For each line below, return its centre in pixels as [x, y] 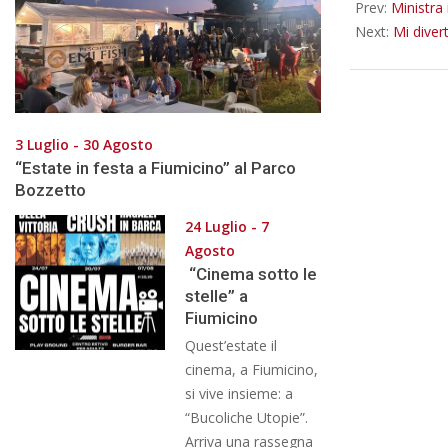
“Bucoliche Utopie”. [246, 417]
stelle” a [216, 295]
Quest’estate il [231, 345]
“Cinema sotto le [251, 273]
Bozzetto [50, 189]
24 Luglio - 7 [227, 226]
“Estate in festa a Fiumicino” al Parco [155, 167]
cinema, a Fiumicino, [251, 369]
